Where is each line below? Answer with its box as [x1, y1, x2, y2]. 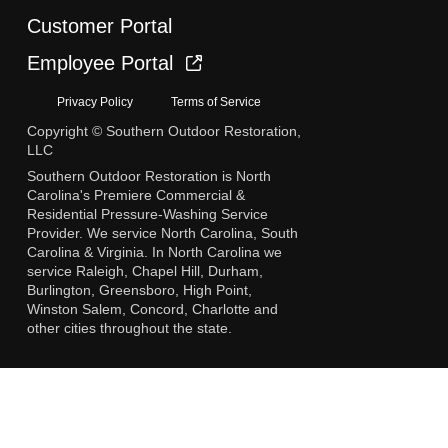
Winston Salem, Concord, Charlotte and [26, 301, 278, 318]
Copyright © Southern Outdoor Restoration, [26, 123, 301, 140]
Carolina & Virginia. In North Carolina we [26, 244, 282, 261]
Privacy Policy [56, 95, 133, 110]
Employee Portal [26, 52, 173, 75]
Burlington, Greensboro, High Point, [26, 282, 252, 299]
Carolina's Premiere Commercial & [26, 187, 245, 204]
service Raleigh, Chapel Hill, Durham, [26, 263, 263, 280]
